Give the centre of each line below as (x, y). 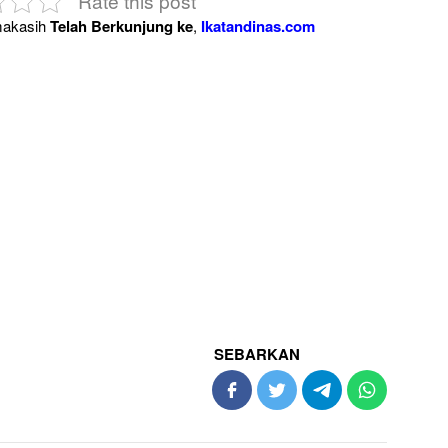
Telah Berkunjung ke (119, 25)
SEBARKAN (257, 353)
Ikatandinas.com (257, 25)
